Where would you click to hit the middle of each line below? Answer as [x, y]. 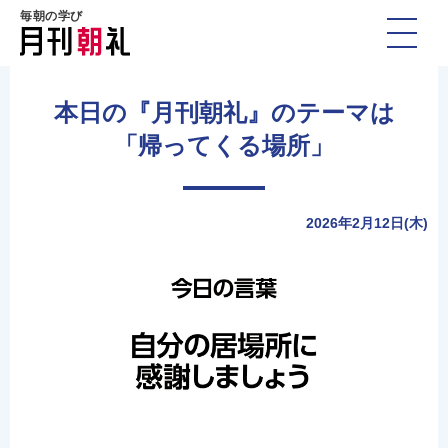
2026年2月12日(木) [367, 223]
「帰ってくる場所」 [224, 145]
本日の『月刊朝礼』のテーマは [224, 112]
